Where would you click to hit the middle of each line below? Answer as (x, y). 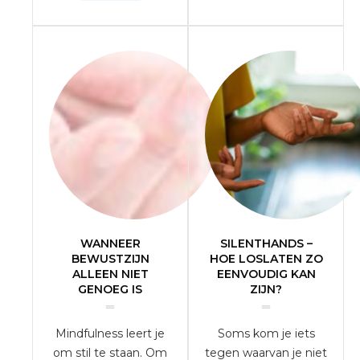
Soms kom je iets (266, 333)
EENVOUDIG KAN (266, 274)
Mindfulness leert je (110, 333)
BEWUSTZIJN (110, 259)
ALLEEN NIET (110, 274)
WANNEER (110, 243)
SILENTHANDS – (266, 243)
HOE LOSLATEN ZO (266, 259)
